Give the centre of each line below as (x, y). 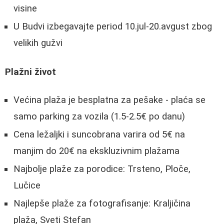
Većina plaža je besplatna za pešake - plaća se (109, 100)
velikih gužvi (38, 43)
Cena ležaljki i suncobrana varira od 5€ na (99, 135)
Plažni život (30, 72)
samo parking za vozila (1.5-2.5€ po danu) (99, 117)
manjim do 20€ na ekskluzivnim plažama (96, 151)
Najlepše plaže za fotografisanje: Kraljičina (102, 204)
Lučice (27, 186)
